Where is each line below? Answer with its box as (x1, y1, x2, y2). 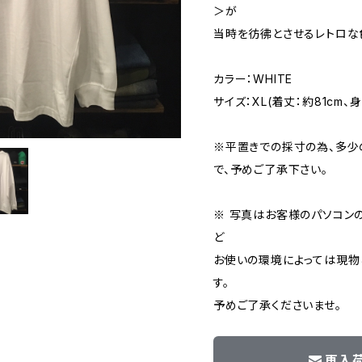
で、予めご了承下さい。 (213, 162, 328, 176)
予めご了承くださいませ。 (213, 298, 342, 312)
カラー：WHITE (213, 72, 293, 86)
